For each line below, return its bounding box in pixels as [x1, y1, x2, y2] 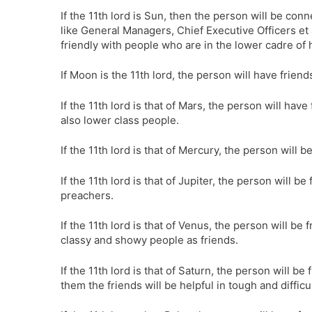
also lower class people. [61, 113, 179, 127]
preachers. [61, 188, 114, 202]
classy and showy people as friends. [61, 233, 238, 247]
